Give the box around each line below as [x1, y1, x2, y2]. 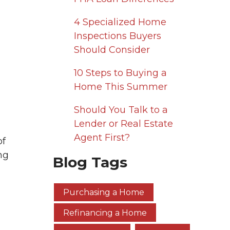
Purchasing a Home [63, 187, 144, 197]
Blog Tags [53, 154, 127, 171]
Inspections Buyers [73, 30, 161, 42]
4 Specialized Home [73, 16, 166, 28]
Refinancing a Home [63, 207, 147, 218]
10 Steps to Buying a [73, 67, 167, 79]
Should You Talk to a [73, 104, 168, 116]
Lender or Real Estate [73, 118, 173, 129]
